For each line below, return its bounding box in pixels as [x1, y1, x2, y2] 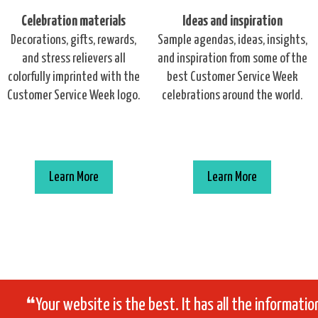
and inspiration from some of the [157, 52, 307, 65]
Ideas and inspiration [182, 14, 283, 28]
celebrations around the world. [162, 89, 302, 102]
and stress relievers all [21, 52, 126, 65]
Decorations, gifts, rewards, [11, 33, 136, 47]
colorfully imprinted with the [7, 70, 140, 84]
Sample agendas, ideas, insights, [157, 33, 307, 47]
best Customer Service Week [166, 70, 298, 84]
